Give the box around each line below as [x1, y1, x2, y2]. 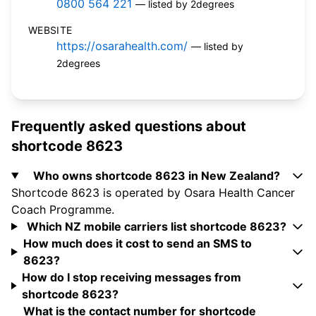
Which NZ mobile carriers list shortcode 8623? [27, 219, 287, 234]
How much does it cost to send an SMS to [23, 236, 252, 251]
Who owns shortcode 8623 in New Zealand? [33, 169, 281, 183]
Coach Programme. [11, 202, 114, 217]
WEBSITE [28, 24, 73, 37]
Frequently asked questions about [11, 118, 246, 135]
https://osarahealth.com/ [56, 39, 188, 54]
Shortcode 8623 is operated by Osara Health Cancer [11, 186, 295, 200]
